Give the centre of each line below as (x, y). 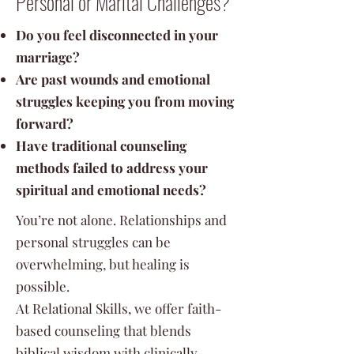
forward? (45, 123)
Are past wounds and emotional (113, 79)
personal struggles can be (93, 242)
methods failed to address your (112, 168)
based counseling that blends (104, 330)
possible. (43, 286)
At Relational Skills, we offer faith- (119, 308)
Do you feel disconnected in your (117, 35)
